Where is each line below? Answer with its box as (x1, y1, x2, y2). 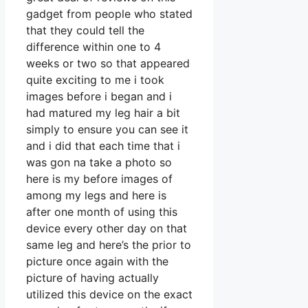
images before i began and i (26, 89, 172, 104)
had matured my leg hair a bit (26, 106, 180, 120)
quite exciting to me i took (26, 73, 164, 87)
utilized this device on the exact (26, 287, 192, 302)
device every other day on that (26, 221, 187, 236)
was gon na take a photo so (26, 155, 172, 170)
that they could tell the (26, 23, 144, 38)
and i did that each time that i (26, 139, 180, 153)
